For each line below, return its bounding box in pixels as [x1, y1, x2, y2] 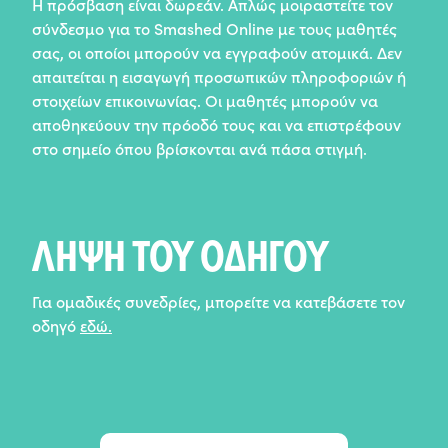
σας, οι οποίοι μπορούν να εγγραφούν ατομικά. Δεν [32, 41, 402, 63]
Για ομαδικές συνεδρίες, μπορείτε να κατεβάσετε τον [32, 290, 405, 312]
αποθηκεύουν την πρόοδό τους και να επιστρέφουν [32, 113, 401, 135]
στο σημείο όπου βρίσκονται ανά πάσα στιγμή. [32, 137, 367, 159]
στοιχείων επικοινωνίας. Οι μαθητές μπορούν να [32, 89, 378, 111]
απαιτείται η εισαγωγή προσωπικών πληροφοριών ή [32, 65, 406, 87]
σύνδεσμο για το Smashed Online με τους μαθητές [32, 17, 397, 39]
